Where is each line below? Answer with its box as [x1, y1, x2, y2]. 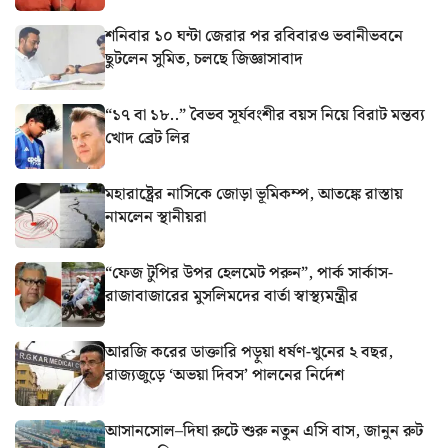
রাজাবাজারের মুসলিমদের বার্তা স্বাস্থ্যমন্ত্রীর [105, 283, 358, 309]
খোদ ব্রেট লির [105, 125, 190, 151]
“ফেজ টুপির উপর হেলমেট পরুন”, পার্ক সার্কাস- [105, 260, 393, 286]
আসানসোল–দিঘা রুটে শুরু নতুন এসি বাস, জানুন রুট [105, 418, 423, 444]
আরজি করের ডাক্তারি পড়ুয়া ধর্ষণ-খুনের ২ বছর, [105, 339, 393, 365]
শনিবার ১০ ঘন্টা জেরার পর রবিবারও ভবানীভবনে [105, 23, 403, 49]
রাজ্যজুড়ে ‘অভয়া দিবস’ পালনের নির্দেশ [105, 362, 344, 388]
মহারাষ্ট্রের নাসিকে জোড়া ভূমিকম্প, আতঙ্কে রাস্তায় [105, 181, 403, 207]
